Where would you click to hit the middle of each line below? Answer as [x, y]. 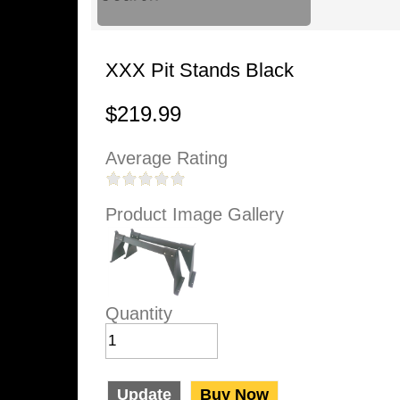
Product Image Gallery [195, 214]
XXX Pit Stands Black [200, 70]
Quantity [139, 313]
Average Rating [167, 158]
